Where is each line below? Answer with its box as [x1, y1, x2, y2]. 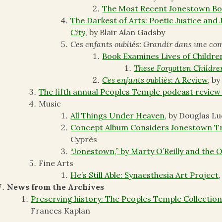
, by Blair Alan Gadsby [85, 27, 166, 38]
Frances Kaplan [31, 206, 91, 216]
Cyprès [70, 134, 98, 145]
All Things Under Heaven [70, 111, 165, 121]
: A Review [171, 75, 208, 85]
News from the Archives [7, 182, 105, 192]
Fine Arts [39, 158, 74, 168]
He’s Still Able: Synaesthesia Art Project [70, 170, 219, 180]
